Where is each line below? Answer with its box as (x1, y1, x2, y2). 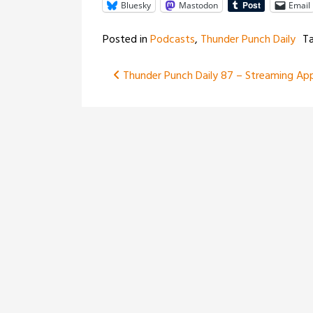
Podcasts (150, 31, 195, 49)
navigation (112, 87, 212, 123)
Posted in (103, 31, 150, 49)
